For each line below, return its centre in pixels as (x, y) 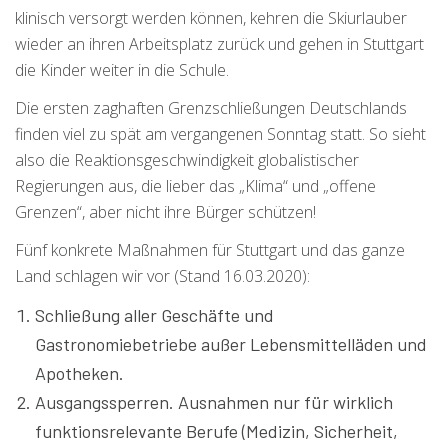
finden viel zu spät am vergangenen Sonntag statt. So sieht (220, 133)
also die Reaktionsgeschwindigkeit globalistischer (187, 159)
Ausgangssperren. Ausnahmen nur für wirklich (214, 401)
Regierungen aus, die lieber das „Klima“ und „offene (195, 185)
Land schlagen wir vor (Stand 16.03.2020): (162, 275)
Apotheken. (79, 372)
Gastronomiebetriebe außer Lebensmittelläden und (231, 343)
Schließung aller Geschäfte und (154, 314)
